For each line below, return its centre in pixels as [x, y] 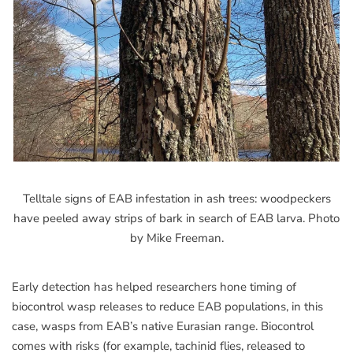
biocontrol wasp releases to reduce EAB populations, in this [167, 306]
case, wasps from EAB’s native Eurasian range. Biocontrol [163, 326]
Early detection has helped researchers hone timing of [154, 286]
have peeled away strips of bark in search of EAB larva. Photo [176, 218]
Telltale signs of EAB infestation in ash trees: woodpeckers [176, 198]
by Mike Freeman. [176, 238]
